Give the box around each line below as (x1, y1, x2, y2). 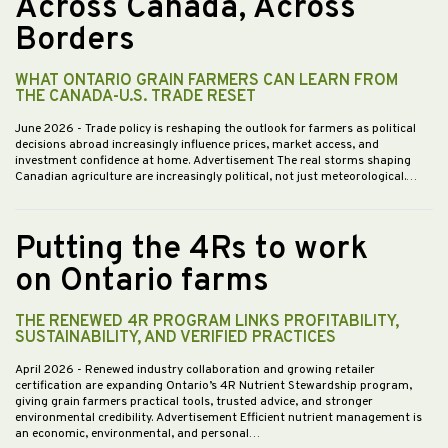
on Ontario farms (15, 262, 269, 303)
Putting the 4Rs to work (15, 230, 368, 271)
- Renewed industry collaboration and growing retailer (77, 362, 375, 379)
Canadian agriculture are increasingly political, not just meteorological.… (15, 169, 417, 186)
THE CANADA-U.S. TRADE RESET (15, 87, 256, 108)
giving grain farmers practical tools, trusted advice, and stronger (15, 394, 373, 411)
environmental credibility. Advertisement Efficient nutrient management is (15, 410, 422, 427)
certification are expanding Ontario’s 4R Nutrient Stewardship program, (15, 378, 412, 395)
